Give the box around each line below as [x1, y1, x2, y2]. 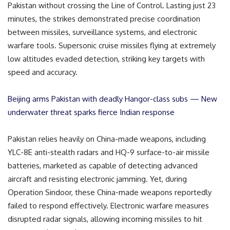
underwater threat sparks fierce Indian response [8, 107, 175, 117]
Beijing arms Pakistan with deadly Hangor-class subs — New [8, 93, 217, 104]
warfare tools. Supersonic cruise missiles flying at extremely [8, 40, 216, 50]
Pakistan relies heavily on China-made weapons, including [8, 133, 206, 144]
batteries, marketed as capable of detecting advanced [8, 160, 198, 170]
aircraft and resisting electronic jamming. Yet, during [8, 174, 187, 184]
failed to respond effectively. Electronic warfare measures [8, 200, 209, 210]
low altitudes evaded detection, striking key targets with [8, 53, 205, 64]
